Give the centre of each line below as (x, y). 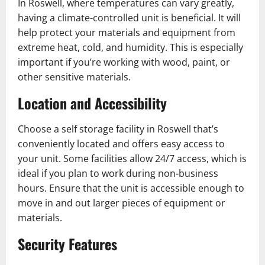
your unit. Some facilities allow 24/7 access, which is (132, 158)
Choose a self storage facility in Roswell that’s (118, 129)
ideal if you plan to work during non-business (118, 173)
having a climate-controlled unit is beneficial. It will (129, 17)
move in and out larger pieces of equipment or (122, 203)
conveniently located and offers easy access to (121, 143)
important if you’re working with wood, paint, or (124, 62)
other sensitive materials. (74, 77)
